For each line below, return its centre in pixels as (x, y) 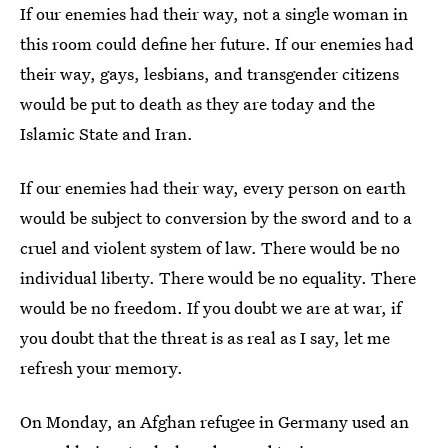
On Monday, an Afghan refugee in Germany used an (214, 422)
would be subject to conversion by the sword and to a (216, 218)
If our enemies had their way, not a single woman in (214, 14)
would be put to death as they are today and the (197, 104)
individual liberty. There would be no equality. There (218, 278)
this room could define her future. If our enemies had (217, 44)
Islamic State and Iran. (106, 134)
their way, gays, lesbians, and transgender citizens (209, 74)
